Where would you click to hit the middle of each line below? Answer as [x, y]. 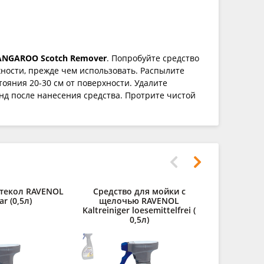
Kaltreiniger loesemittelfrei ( [139, 210]
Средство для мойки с [139, 191]
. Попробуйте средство [153, 58]
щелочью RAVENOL [139, 200]
